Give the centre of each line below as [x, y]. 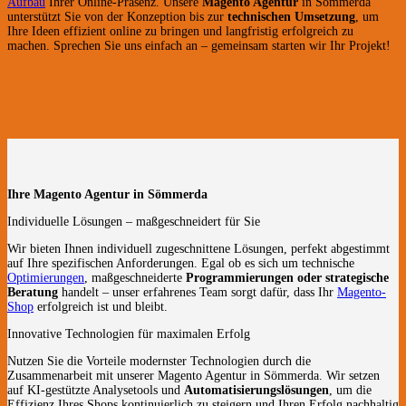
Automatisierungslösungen [256, 390]
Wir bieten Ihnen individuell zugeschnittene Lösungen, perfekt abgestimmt [198, 248]
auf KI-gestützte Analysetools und [96, 390]
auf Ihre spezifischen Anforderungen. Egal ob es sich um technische [181, 263]
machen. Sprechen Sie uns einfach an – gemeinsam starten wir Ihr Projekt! [199, 45]
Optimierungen [46, 277]
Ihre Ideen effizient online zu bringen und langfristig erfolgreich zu [180, 31]
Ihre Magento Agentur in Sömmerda [107, 194]
